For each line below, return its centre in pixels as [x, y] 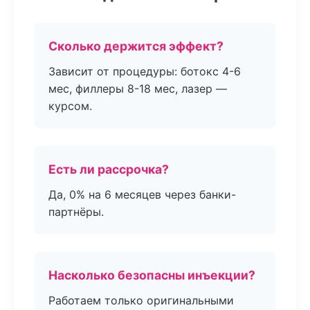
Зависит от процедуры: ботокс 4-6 [145, 71]
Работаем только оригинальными [141, 300]
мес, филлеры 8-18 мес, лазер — [138, 89]
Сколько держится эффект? [136, 46]
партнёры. [76, 212]
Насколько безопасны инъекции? [152, 275]
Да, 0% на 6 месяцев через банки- [142, 194]
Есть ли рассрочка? [109, 169]
